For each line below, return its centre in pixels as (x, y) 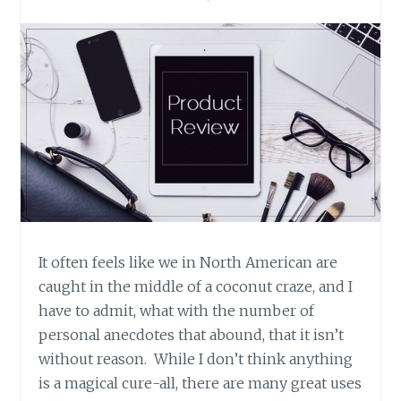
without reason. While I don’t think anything (196, 359)
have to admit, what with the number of (177, 311)
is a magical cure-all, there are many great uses (200, 384)
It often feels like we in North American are (188, 263)
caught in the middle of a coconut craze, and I (196, 287)
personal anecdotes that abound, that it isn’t (192, 335)
